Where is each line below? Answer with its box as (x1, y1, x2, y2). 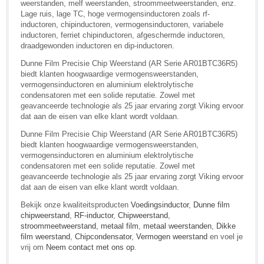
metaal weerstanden (143, 221, 212, 230)
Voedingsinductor (131, 200, 189, 209)
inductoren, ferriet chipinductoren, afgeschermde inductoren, (21, 30, 225, 39)
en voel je (207, 232, 243, 241)
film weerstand (21, 232, 70, 241)
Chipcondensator (75, 232, 131, 241)
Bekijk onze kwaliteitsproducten (21, 200, 131, 209)
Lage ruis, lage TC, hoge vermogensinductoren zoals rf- (21, 9, 210, 18)
